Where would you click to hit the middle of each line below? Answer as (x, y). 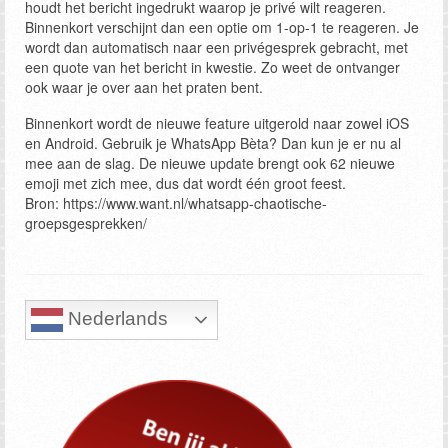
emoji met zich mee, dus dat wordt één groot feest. (185, 183)
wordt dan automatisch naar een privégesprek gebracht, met (216, 47)
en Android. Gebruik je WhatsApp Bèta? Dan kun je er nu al (213, 143)
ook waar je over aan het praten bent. (144, 87)
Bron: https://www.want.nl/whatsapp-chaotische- (176, 203)
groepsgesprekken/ (86, 223)
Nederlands (115, 319)
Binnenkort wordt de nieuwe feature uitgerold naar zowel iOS (217, 123)
